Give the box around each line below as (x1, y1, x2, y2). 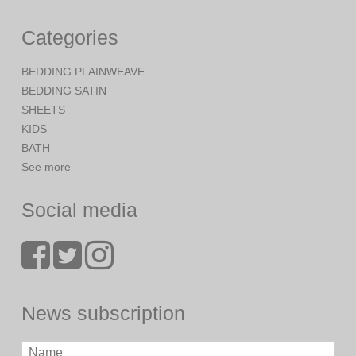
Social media (21, 199, 137, 222)
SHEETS (21, 103, 65, 117)
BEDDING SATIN (21, 84, 106, 98)
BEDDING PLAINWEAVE (21, 65, 145, 79)
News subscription (21, 301, 185, 324)
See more (21, 161, 71, 174)
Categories (21, 25, 118, 48)
